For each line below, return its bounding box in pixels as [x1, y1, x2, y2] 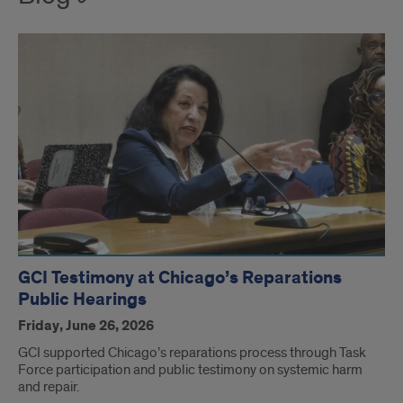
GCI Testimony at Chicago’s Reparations [18, 266, 342, 291]
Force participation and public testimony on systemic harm [18, 361, 363, 380]
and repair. [18, 378, 79, 397]
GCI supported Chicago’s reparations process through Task [18, 344, 366, 363]
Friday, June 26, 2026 [18, 317, 154, 336]
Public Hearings [18, 288, 147, 312]
